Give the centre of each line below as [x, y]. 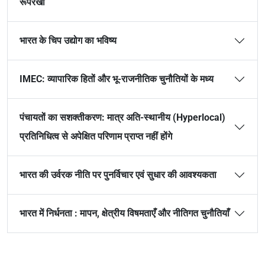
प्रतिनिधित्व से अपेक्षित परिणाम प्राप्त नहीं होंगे [97, 136]
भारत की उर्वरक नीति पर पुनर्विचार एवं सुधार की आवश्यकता [118, 175]
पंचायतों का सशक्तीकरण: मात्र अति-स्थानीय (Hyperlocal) [122, 117]
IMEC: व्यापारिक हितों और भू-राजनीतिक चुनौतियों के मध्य [118, 79]
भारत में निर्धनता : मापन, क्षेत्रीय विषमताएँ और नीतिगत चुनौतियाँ [125, 213]
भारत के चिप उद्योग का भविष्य [68, 41]
